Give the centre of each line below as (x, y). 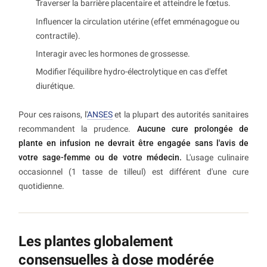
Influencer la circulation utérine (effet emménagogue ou (138, 21)
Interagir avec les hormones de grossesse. (113, 53)
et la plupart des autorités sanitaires (181, 115)
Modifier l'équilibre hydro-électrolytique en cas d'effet (132, 72)
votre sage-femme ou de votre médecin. (100, 158)
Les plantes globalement (96, 242)
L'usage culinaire (215, 158)
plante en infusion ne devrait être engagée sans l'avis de (133, 143)
